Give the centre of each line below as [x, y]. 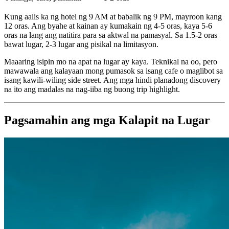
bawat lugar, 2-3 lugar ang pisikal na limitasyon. [81, 44]
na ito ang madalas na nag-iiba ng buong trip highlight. [92, 89]
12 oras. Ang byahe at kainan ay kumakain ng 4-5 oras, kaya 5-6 [108, 26]
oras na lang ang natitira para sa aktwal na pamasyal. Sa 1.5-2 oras [111, 35]
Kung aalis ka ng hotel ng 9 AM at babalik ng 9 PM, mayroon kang [113, 17]
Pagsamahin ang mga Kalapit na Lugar [107, 120]
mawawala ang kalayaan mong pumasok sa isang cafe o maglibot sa [113, 71]
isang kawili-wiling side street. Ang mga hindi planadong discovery [112, 80]
